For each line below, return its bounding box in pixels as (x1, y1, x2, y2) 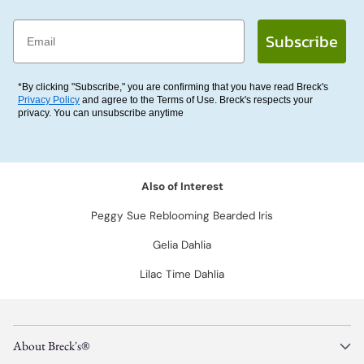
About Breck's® (13, 337, 89, 354)
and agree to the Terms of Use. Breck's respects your (80, 94, 313, 106)
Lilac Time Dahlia (140, 267, 224, 281)
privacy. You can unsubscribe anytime (18, 107, 184, 119)
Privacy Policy (18, 94, 80, 106)
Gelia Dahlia (153, 238, 211, 252)
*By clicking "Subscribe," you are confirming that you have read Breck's (18, 81, 328, 93)
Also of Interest (141, 180, 223, 193)
